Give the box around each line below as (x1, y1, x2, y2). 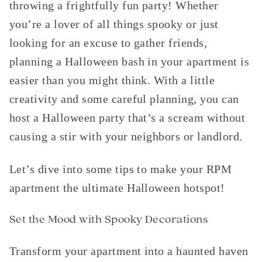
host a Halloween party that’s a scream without (9, 111, 246, 124)
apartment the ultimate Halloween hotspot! (9, 181, 225, 194)
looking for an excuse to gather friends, (9, 36, 208, 49)
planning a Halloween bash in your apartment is (9, 55, 250, 68)
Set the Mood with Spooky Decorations (9, 212, 208, 227)
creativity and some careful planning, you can (9, 92, 239, 105)
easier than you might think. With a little (9, 74, 215, 87)
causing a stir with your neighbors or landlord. (9, 130, 243, 143)
